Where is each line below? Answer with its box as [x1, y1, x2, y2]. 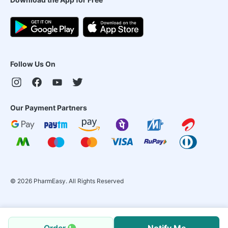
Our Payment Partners [10, 103, 87, 112]
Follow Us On [10, 60, 55, 68]
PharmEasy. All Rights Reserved [32, 177, 124, 185]
